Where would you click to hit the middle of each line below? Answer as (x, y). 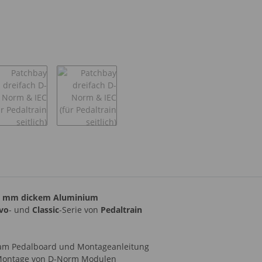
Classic (46, 209)
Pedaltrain (121, 209)
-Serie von (80, 209)
